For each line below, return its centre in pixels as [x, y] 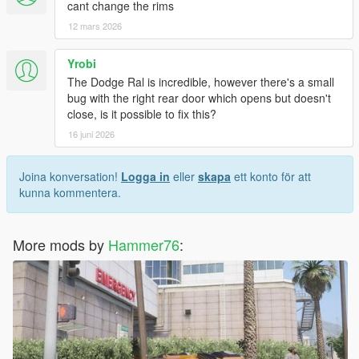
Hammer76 [144, 245]
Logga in [145, 177]
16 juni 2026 [91, 134]
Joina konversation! [70, 177]
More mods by [61, 245]
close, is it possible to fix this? [142, 114]
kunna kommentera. [70, 193]
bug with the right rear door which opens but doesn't [199, 98]
